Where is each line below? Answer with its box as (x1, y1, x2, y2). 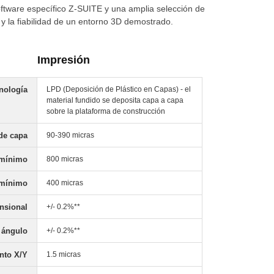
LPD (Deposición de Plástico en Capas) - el (46, 85, 191, 94)
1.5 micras (46, 250, 81, 259)
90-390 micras (46, 131, 94, 139)
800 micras (46, 155, 83, 163)
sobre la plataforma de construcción (46, 107, 165, 116)
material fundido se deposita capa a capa (46, 96, 183, 105)
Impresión (37, 54, 90, 66)
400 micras (46, 179, 83, 187)
